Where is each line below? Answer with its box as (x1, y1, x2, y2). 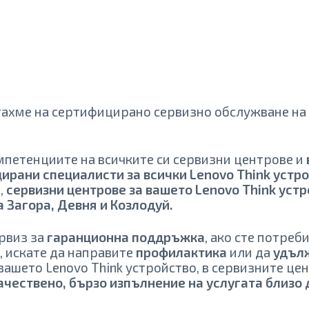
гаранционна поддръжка (47, 228, 206, 245)
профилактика (136, 243, 228, 260)
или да (227, 243, 274, 260)
